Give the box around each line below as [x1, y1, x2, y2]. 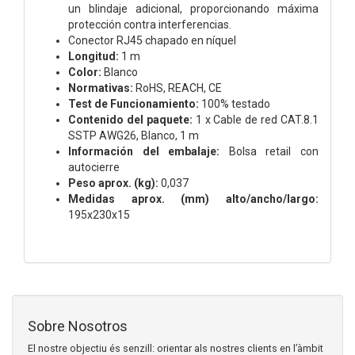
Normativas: [68, 81, 133, 94]
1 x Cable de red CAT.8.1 [195, 113, 319, 126]
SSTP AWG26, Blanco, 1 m [68, 128, 199, 142]
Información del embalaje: [68, 144, 220, 158]
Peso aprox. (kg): [68, 176, 158, 189]
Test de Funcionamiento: [68, 97, 199, 110]
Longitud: [68, 49, 119, 63]
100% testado [199, 97, 270, 110]
